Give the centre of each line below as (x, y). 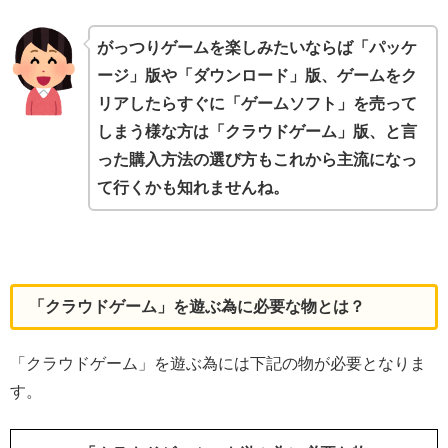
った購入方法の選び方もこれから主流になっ (257, 160)
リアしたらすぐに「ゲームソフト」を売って (257, 104)
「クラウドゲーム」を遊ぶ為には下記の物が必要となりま (218, 364)
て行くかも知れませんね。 (193, 188)
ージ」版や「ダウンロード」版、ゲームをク (257, 76)
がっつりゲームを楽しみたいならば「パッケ (257, 48)
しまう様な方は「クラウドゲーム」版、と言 (257, 132)
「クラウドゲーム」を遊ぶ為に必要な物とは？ (197, 307)
